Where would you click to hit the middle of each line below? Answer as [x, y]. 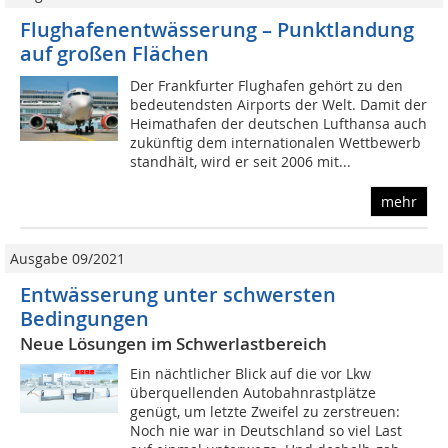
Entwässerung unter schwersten [178, 295]
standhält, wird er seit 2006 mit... [241, 162]
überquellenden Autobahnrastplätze [253, 393]
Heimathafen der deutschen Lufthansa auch [279, 124]
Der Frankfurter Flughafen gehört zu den [267, 86]
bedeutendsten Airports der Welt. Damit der [279, 105]
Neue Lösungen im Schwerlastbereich [173, 344]
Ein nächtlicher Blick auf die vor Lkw [251, 374]
